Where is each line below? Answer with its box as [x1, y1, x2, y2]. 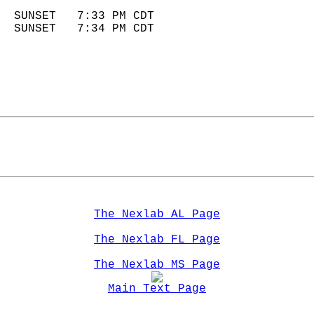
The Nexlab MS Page [94, 259, 220, 271]
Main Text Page [108, 282, 206, 295]
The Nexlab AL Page [94, 208, 220, 221]
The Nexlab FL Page [94, 233, 220, 246]
